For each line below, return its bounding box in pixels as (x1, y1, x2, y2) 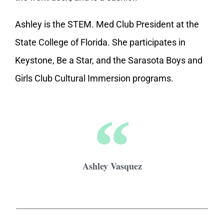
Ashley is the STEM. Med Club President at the (15, 19, 199, 30)
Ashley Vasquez (82, 159, 142, 173)
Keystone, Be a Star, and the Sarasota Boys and (15, 55, 202, 66)
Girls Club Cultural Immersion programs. (15, 73, 173, 84)
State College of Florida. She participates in (15, 37, 185, 48)
